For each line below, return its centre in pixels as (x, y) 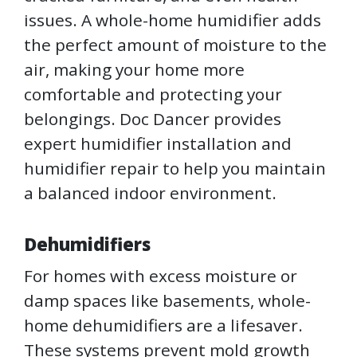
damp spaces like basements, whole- (167, 301)
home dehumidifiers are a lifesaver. (163, 326)
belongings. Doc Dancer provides (153, 119)
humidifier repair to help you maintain (175, 169)
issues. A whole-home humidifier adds (173, 20)
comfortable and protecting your (153, 94)
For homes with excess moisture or (161, 276)
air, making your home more (134, 70)
